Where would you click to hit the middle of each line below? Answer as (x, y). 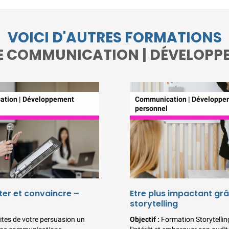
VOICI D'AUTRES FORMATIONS (114, 37)
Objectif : (145, 220)
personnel (151, 108)
